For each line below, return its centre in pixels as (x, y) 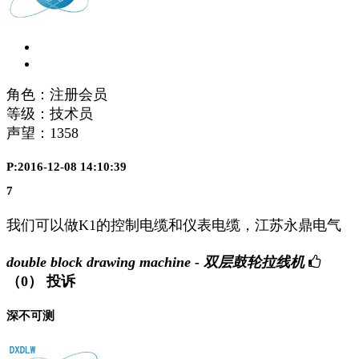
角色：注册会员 (57, 94)
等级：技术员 (50, 113)
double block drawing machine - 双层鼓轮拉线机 (155, 262)
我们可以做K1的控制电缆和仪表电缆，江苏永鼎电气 (178, 226)
